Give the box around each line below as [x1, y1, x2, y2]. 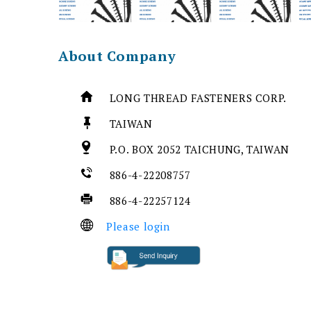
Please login [106, 219, 170, 233]
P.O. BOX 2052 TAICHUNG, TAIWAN [106, 142, 293, 156]
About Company [58, 46, 176, 65]
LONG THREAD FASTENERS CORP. [106, 90, 293, 105]
